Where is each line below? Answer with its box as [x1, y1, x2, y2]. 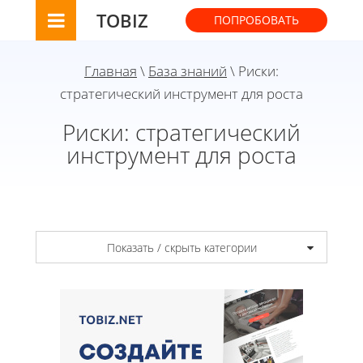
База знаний [148, 62, 227, 80]
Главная [84, 62, 137, 80]
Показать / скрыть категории [106, 239, 257, 255]
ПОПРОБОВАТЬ [214, 12, 299, 28]
